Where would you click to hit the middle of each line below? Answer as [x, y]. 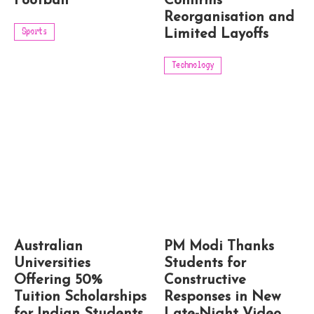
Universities [52, 264]
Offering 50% [58, 281]
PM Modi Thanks [219, 247]
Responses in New [223, 298]
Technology [193, 65]
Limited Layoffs [216, 35]
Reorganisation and [229, 18]
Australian [48, 247]
